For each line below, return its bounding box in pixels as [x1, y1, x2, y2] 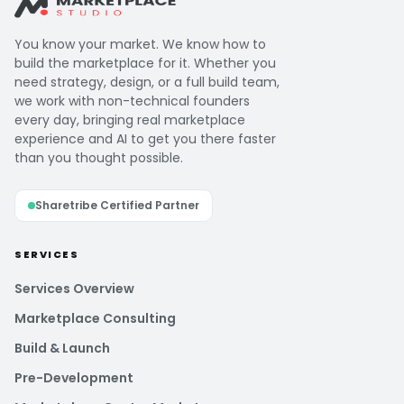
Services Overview [14, 280, 134, 298]
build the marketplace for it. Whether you [14, 54, 276, 72]
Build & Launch [14, 339, 110, 357]
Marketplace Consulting [14, 309, 176, 327]
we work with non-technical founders [14, 92, 250, 110]
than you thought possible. [14, 149, 183, 167]
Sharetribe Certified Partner [35, 197, 199, 213]
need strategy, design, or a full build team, [14, 73, 280, 91]
